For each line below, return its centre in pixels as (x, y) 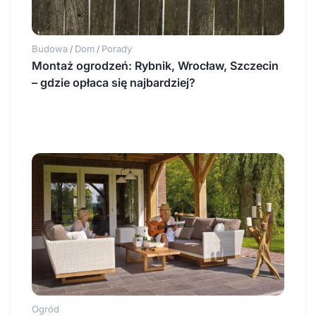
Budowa (50, 49)
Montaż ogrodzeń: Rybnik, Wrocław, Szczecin (155, 66)
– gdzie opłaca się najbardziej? (114, 83)
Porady (117, 49)
